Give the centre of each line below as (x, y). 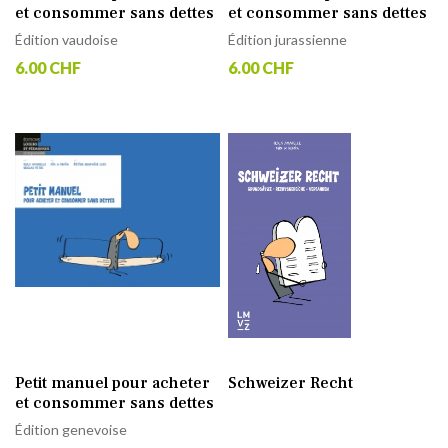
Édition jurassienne (288, 40)
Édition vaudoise (66, 40)
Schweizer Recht (291, 383)
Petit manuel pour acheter (112, 383)
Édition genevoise (71, 430)
